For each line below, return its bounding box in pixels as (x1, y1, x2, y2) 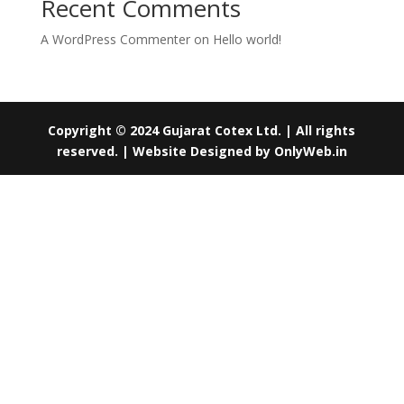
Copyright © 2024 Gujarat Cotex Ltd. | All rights (48, 122, 356, 139)
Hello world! (212, 31, 281, 48)
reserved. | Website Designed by (56, 142, 271, 160)
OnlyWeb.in (270, 142, 347, 160)
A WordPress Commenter (40, 31, 190, 48)
